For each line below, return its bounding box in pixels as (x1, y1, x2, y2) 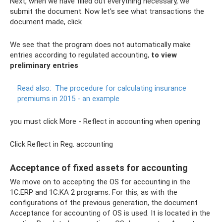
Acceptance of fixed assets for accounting (10, 163, 188, 173)
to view (151, 51, 177, 59)
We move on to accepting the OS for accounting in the (10, 177, 190, 186)
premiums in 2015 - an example (17, 94, 119, 103)
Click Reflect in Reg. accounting (10, 140, 113, 149)
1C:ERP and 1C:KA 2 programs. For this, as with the (10, 188, 177, 197)
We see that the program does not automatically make (10, 40, 191, 49)
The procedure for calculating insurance (55, 84, 186, 93)
